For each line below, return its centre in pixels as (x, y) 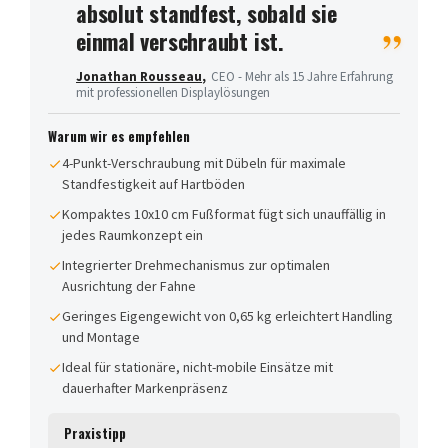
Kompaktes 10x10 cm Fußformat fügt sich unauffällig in (224, 213)
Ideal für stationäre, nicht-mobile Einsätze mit (197, 366)
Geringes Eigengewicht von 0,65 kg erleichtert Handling (227, 315)
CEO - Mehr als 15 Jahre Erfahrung (302, 76)
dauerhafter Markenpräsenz (145, 387)
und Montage (101, 336)
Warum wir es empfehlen (119, 135)
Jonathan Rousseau (139, 76)
